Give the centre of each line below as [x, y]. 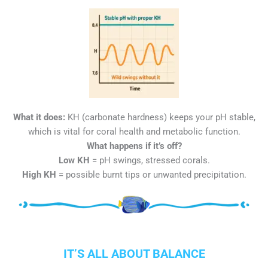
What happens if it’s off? [134, 146]
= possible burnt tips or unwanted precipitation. [151, 174]
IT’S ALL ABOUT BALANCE [134, 253]
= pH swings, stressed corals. [150, 160]
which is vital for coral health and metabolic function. [134, 131]
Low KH [74, 160]
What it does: [39, 117]
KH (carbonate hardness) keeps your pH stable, [160, 117]
